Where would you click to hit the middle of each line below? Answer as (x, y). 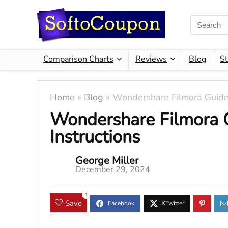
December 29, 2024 (113, 169)
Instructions (95, 137)
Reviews (151, 59)
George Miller (107, 161)
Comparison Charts (78, 59)
